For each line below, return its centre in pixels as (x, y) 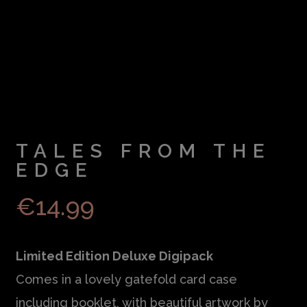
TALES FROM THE (144, 151)
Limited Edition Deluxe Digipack (115, 256)
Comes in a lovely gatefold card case (127, 280)
